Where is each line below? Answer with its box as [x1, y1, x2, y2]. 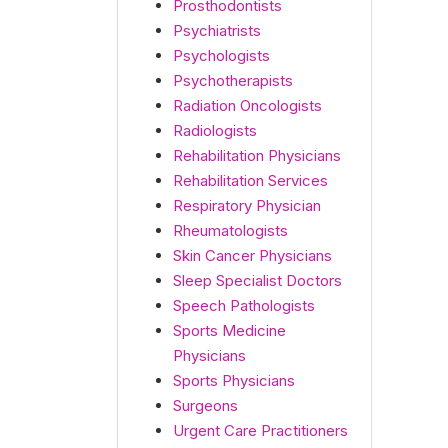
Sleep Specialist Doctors [173, 271, 342, 290]
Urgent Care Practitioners [173, 421, 348, 440]
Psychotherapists [173, 71, 293, 90]
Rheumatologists [173, 221, 288, 240]
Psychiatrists [173, 21, 261, 40]
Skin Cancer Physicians [173, 246, 332, 265]
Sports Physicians [173, 371, 295, 390]
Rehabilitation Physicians [173, 146, 341, 165]
